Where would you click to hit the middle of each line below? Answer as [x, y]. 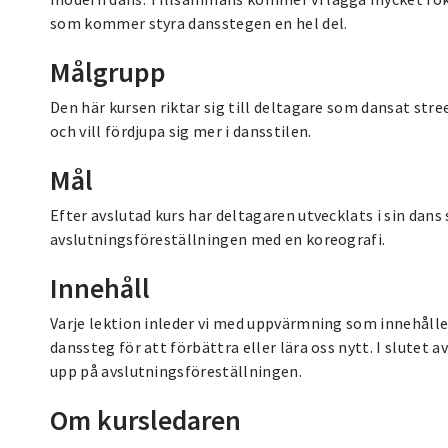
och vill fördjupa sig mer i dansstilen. [181, 130]
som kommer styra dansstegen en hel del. [199, 22]
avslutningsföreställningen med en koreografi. [218, 238]
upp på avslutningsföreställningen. [176, 370]
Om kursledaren [145, 419]
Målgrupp [108, 71]
